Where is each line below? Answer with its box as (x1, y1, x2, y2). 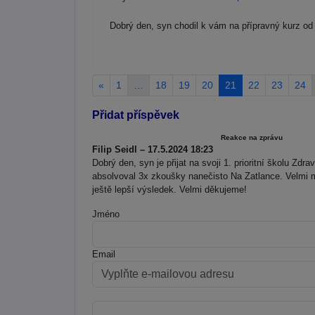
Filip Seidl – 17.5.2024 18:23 (92, 143, 213, 155)
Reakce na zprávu (220, 133, 283, 141)
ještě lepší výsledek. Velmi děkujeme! (92, 184, 247, 195)
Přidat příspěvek (92, 108, 179, 121)
